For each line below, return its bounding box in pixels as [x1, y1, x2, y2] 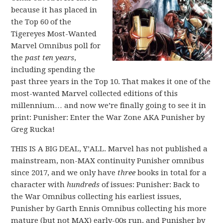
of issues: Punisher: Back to [100, 180, 200, 189]
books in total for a [135, 168, 207, 177]
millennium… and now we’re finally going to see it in [11, 101, 207, 110]
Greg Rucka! [11, 125, 55, 134]
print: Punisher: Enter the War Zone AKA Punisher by [11, 113, 205, 122]
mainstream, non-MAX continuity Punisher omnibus [11, 156, 205, 165]
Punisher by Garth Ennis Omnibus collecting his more [11, 204, 207, 213]
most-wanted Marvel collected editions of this [11, 89, 178, 98]
